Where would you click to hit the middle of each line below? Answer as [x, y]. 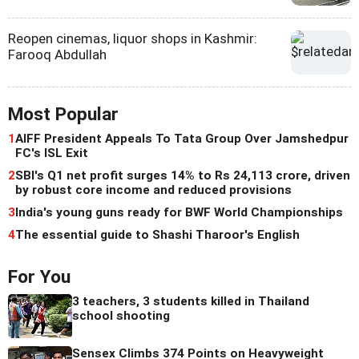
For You [39, 277]
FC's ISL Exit [52, 153]
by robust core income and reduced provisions [153, 190]
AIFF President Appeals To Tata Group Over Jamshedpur [182, 139]
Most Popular [63, 115]
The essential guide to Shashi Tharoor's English [157, 235]
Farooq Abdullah [57, 55]
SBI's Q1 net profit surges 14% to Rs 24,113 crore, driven [183, 176]
